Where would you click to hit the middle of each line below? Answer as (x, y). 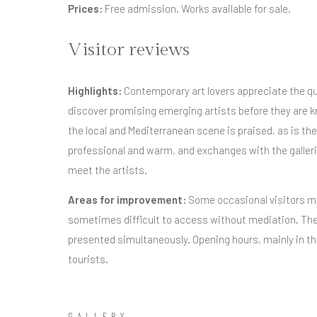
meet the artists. (108, 170)
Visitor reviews (129, 50)
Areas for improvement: (127, 200)
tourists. (88, 259)
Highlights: (95, 91)
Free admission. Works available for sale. (197, 8)
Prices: (85, 8)
